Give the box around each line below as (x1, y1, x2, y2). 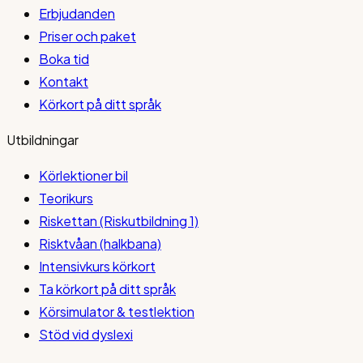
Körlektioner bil (39, 167, 128, 185)
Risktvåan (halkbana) (39, 235, 161, 253)
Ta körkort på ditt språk (39, 280, 176, 298)
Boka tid (39, 50, 89, 68)
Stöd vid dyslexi (39, 326, 133, 344)
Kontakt (39, 73, 88, 91)
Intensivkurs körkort (39, 258, 156, 275)
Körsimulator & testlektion (39, 303, 194, 321)
